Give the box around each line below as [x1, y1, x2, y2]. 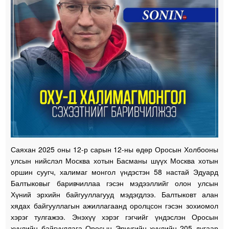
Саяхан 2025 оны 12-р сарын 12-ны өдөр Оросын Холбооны [11, 144, 218, 154]
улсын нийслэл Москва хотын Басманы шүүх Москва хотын [11, 155, 218, 166]
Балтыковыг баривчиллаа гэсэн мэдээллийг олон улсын [11, 177, 218, 188]
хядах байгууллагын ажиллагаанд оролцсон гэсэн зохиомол [11, 200, 218, 211]
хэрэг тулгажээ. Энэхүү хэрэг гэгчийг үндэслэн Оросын [11, 211, 218, 222]
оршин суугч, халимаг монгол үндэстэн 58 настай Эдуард [11, 166, 218, 177]
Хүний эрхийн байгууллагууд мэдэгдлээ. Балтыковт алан [11, 189, 218, 199]
